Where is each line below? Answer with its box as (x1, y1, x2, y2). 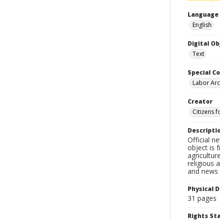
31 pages (188, 193, 217, 203)
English (192, 21, 212, 29)
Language (188, 10, 219, 19)
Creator (188, 97, 213, 106)
